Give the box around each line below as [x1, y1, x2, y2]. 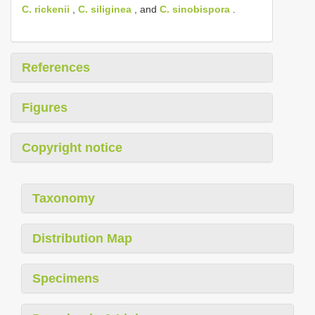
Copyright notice [22, 141, 122, 155]
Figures [22, 101, 67, 115]
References [22, 60, 90, 75]
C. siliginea [78, 4, 131, 15]
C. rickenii [22, 4, 70, 15]
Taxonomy [32, 191, 95, 206]
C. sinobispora [160, 4, 230, 15]
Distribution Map [32, 231, 132, 246]
